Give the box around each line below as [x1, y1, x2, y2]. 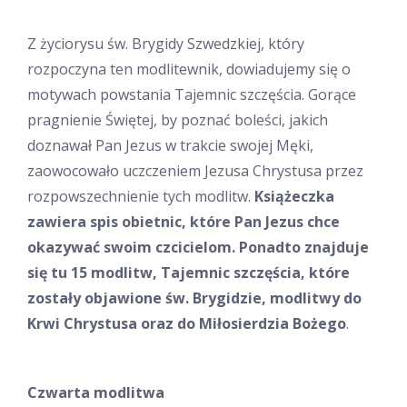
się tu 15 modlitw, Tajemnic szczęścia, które [27, 263, 350, 283]
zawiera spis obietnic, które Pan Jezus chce [27, 212, 340, 233]
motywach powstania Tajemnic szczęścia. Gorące [27, 84, 356, 105]
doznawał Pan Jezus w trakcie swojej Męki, [27, 135, 313, 156]
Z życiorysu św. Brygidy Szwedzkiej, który [27, 34, 304, 55]
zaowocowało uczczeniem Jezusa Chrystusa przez [27, 161, 363, 182]
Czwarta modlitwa [27, 382, 164, 403]
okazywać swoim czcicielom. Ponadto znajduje [27, 237, 369, 258]
